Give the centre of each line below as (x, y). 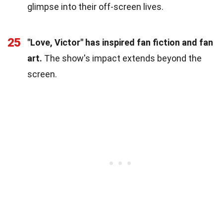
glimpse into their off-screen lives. (95, 6)
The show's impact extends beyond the (122, 58)
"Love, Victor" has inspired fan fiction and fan (120, 42)
